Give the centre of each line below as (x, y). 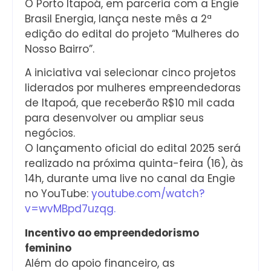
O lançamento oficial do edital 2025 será (133, 149)
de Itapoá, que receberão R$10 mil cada (130, 103)
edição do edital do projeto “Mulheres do (132, 34)
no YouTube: (57, 194)
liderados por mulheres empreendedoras (133, 88)
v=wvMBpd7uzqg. (70, 209)
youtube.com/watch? (146, 194)
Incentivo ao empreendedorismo (112, 233)
